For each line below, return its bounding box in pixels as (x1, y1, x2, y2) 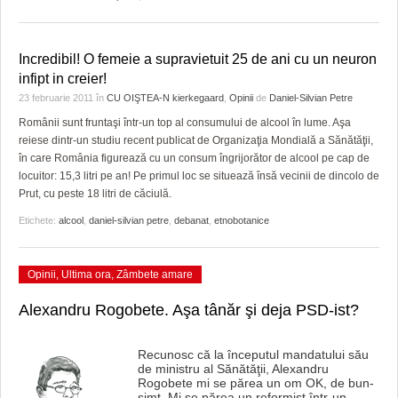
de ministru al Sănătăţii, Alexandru (137, 362, 329, 376)
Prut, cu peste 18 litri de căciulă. (19, 187, 171, 200)
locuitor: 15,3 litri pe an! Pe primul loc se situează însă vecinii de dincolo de (19, 170, 379, 182)
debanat (174, 215, 209, 226)
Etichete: (19, 215, 59, 226)
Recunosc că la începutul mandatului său (137, 347, 369, 362)
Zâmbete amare (116, 268, 193, 281)
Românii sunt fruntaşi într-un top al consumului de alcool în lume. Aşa (19, 116, 351, 129)
